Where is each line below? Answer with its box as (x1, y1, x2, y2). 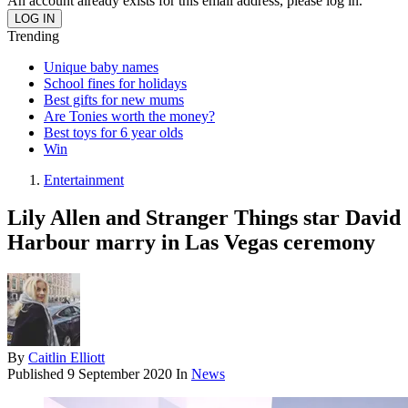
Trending (7, 27, 59, 44)
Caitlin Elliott (28, 350, 105, 366)
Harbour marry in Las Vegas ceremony (7, 230, 375, 255)
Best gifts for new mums (44, 91, 184, 107)
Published (7, 366, 67, 382)
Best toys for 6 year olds (44, 124, 183, 140)
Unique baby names (44, 58, 158, 75)
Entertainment (44, 171, 124, 188)
